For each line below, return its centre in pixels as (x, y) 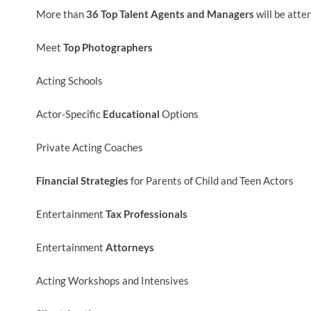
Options (179, 114)
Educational (131, 114)
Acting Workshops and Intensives (112, 280)
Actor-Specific (69, 114)
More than (61, 14)
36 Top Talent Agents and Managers (170, 14)
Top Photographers (108, 47)
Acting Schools (69, 80)
